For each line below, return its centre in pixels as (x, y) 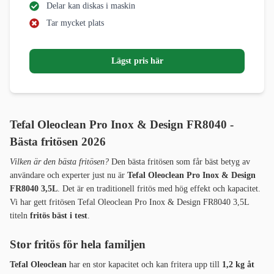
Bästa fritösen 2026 (58, 142)
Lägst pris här (137, 61)
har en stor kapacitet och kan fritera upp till (144, 265)
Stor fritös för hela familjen (78, 245)
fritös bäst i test (59, 216)
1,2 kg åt (238, 265)
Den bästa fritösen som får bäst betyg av (181, 162)
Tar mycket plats (75, 23)
